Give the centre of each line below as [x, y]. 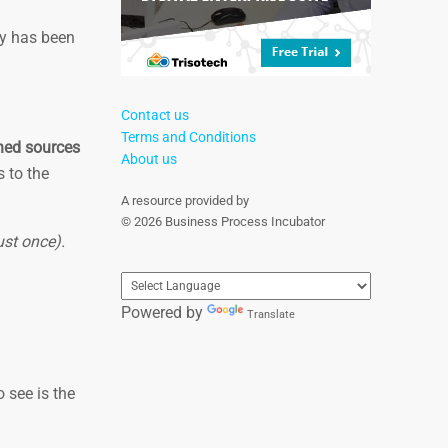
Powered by [164, 312]
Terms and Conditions [188, 137]
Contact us [155, 115]
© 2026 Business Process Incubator [223, 221]
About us [149, 159]
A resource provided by [185, 200]
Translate [271, 314]
